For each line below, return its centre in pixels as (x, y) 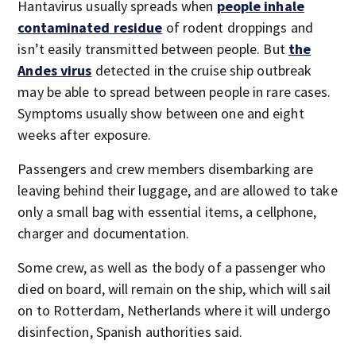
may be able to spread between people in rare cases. (174, 92)
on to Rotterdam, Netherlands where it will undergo (174, 310)
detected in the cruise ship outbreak (202, 70)
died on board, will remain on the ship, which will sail (174, 289)
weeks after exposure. (85, 135)
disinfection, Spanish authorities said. (130, 332)
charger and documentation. (103, 233)
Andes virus (55, 70)
